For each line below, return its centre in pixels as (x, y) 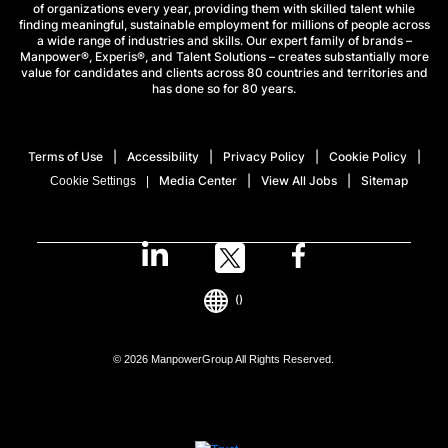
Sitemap (384, 180)
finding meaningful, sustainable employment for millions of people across (224, 24)
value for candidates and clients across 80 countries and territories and (224, 72)
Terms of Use (65, 156)
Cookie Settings (93, 180)
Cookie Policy (367, 156)
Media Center (198, 180)
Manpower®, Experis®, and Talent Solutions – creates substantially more (224, 56)
